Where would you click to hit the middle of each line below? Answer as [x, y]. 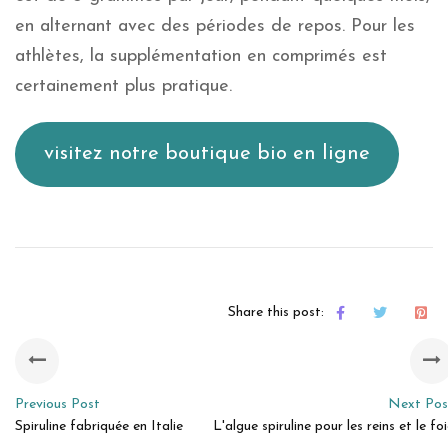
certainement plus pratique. [123, 86]
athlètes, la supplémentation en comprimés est [201, 56]
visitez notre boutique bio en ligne [206, 154]
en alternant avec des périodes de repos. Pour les [215, 26]
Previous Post [57, 404]
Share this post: [276, 312]
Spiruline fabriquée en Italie [99, 426]
